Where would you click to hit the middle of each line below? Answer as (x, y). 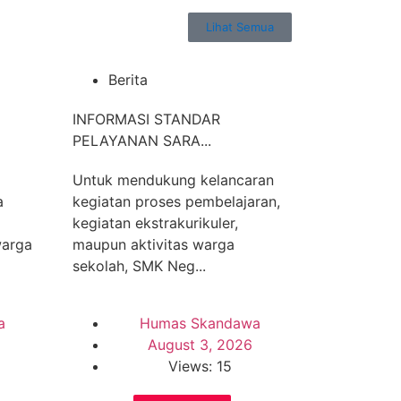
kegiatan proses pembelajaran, (176, 201)
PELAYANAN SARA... (142, 141)
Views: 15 (200, 366)
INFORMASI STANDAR (146, 119)
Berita (128, 80)
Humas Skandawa (200, 323)
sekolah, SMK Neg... (139, 266)
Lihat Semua (240, 27)
